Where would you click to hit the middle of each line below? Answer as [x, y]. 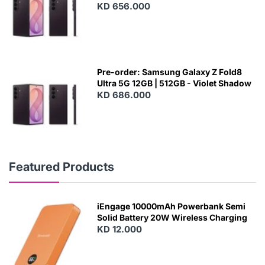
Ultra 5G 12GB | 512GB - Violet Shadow [174, 83]
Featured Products [62, 167]
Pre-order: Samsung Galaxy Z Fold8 [170, 72]
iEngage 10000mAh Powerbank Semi [172, 206]
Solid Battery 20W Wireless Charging [172, 218]
